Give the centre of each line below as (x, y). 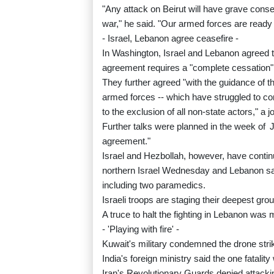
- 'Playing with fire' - (141, 229)
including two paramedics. (154, 185)
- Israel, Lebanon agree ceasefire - (170, 39)
